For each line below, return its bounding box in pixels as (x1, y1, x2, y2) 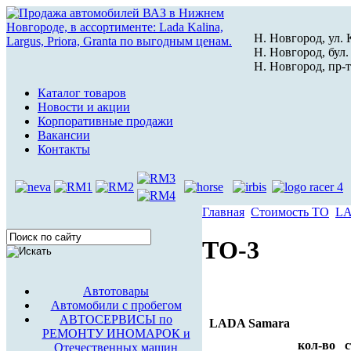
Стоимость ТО (251, 205, 329, 219)
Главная (202, 205, 244, 219)
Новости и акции (38, 100, 130, 114)
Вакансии (38, 128, 90, 142)
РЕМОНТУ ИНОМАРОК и (42, 327, 190, 340)
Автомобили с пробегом (50, 299, 182, 312)
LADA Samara (208, 317, 290, 331)
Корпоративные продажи (38, 114, 173, 128)
